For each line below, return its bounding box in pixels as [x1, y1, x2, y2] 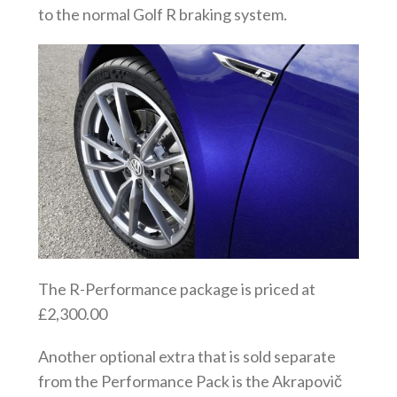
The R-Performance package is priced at [37, 278, 315, 299]
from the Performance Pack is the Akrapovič [37, 370, 342, 391]
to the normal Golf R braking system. [37, 4, 287, 24]
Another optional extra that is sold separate [37, 346, 336, 366]
